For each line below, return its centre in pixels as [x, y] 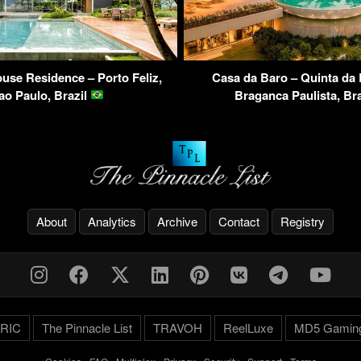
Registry [303, 221]
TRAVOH [177, 327]
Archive [177, 221]
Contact [239, 221]
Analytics [112, 221]
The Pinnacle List [87, 327]
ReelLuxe [248, 327]
